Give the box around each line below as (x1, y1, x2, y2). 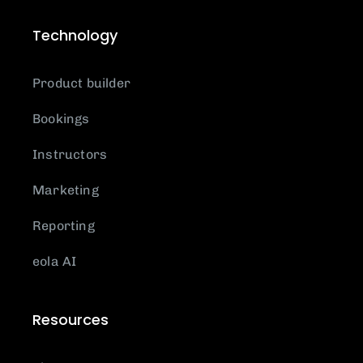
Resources (32, 310, 109, 331)
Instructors (32, 147, 108, 163)
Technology (32, 25, 117, 46)
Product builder (32, 75, 130, 92)
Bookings (32, 111, 90, 127)
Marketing (32, 182, 99, 199)
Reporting (32, 218, 95, 234)
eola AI (32, 254, 77, 270)
